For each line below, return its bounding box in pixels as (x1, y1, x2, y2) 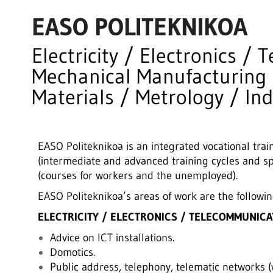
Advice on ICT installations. (49, 231, 174, 244)
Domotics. (49, 246, 95, 259)
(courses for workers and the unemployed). (37, 169, 238, 182)
